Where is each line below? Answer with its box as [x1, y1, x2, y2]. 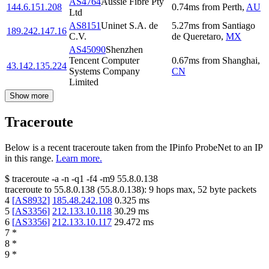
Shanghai [222, 55, 258, 65]
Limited [69, 76, 98, 87]
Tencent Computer [69, 55, 139, 65]
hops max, [154, 184, 198, 195]
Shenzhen [106, 44, 143, 55]
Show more [10, 91, 49, 100]
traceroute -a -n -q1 [12, 173, 84, 184]
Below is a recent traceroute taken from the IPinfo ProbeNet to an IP [5, 142, 262, 153]
